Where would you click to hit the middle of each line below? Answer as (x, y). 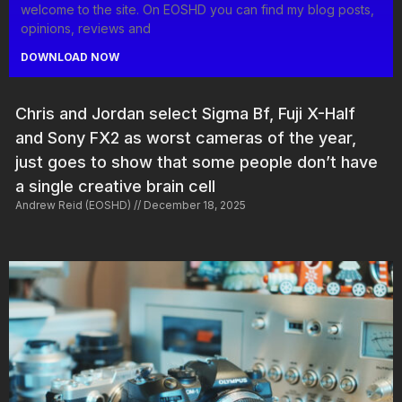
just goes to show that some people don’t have (197, 162)
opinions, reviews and (86, 28)
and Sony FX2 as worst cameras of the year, (186, 137)
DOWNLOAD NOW (70, 57)
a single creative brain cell (115, 186)
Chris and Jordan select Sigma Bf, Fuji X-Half (185, 113)
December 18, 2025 (193, 205)
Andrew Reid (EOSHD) (74, 205)
